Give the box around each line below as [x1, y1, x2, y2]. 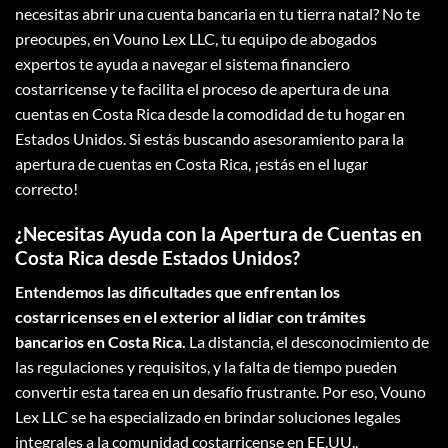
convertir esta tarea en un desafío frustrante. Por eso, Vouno [15, 382, 426, 402]
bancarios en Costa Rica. [15, 332, 186, 352]
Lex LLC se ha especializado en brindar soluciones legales [15, 407, 401, 427]
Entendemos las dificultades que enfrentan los [15, 282, 340, 302]
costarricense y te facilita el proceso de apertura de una [15, 79, 389, 98]
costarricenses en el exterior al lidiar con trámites [15, 307, 366, 327]
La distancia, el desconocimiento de [186, 332, 429, 352]
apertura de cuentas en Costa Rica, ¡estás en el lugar [15, 154, 368, 173]
